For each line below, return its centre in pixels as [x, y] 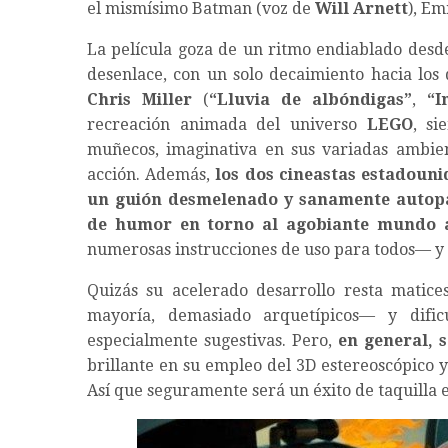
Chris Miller [139, 100]
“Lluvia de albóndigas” [310, 100]
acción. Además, [151, 175]
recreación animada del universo [227, 125]
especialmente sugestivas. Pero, [212, 341]
